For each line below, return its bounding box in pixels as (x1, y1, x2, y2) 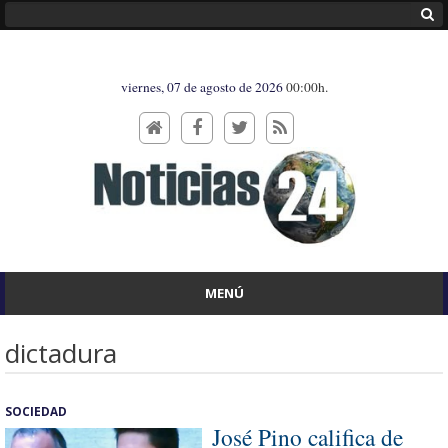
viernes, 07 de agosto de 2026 (120, 78, 286, 96)
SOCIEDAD (5, 403, 67, 419)
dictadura (5, 335, 117, 371)
